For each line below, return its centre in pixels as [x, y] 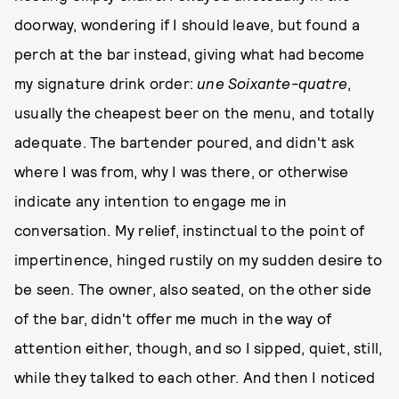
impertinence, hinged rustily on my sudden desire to [199, 259]
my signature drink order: [106, 83]
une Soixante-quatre [273, 83]
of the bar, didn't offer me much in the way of [173, 318]
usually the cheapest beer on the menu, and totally [195, 112]
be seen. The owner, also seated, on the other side [193, 289]
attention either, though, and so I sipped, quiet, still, [199, 347]
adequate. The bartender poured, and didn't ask [185, 142]
